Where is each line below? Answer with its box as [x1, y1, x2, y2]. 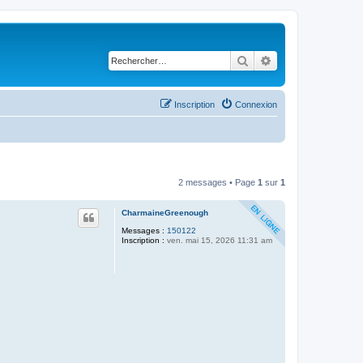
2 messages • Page [178, 177, 258, 187]
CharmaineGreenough [122, 207, 208, 217]
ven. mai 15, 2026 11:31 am [164, 235, 272, 245]
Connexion [235, 99, 277, 109]
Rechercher [249, 53, 305, 67]
